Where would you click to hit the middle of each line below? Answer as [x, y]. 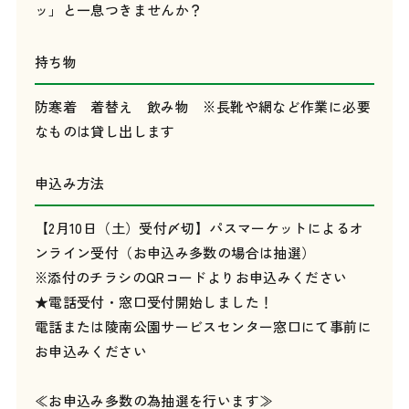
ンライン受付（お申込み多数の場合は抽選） [175, 252]
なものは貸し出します [105, 131]
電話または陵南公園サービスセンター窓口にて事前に [203, 326]
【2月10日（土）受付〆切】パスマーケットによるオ [199, 228]
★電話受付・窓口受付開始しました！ [154, 302]
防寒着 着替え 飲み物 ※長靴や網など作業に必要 [202, 106]
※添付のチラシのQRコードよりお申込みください [191, 277]
